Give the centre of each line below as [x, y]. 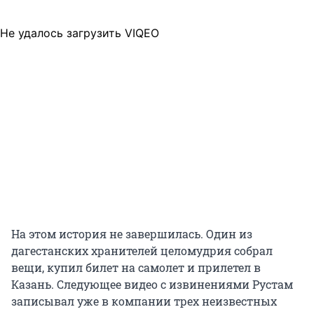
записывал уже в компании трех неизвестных [144, 301]
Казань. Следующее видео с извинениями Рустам [152, 284]
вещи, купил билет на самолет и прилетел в [136, 267]
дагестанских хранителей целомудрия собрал [142, 250]
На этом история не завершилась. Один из [132, 233]
